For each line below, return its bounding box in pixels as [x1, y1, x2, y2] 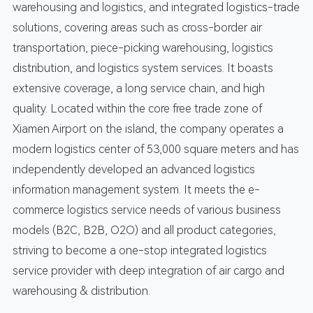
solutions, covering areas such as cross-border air [12, 20, 262, 34]
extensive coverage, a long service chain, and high [12, 81, 265, 95]
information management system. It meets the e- [12, 182, 260, 196]
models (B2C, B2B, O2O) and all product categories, [12, 223, 276, 237]
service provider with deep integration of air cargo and [12, 263, 284, 277]
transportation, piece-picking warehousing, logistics [12, 41, 273, 54]
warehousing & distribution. [12, 284, 150, 298]
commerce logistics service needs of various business [12, 203, 281, 217]
